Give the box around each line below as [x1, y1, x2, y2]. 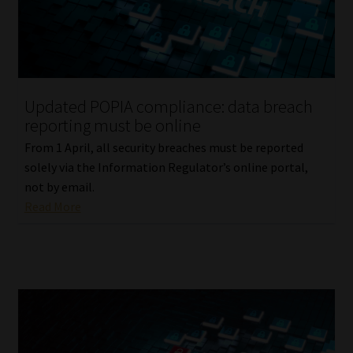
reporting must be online [24, 113, 201, 136]
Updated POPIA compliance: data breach [24, 95, 313, 117]
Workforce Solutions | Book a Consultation [17, 130, 249, 147]
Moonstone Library [35, 88, 139, 105]
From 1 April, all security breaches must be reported [24, 139, 303, 156]
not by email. [24, 179, 95, 195]
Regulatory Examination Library [35, 46, 209, 63]
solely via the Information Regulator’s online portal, [24, 159, 308, 176]
